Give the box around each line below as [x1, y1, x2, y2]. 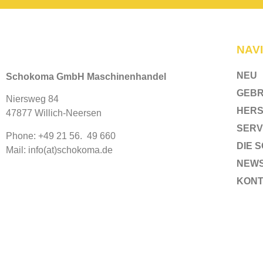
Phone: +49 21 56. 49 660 [6, 130, 116, 141]
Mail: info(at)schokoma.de [6, 144, 113, 155]
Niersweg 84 [6, 94, 59, 104]
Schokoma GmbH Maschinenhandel [6, 72, 166, 82]
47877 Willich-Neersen [6, 108, 102, 119]
